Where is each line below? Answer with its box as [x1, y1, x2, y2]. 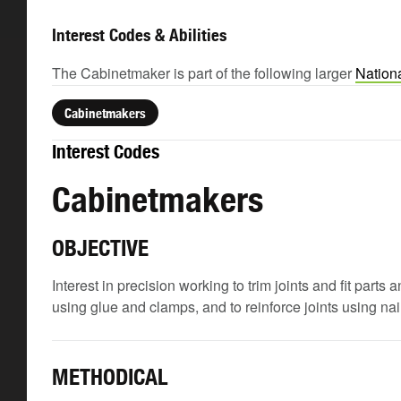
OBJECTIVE [52, 235, 149, 261]
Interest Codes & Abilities [52, 25, 226, 45]
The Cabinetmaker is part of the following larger [52, 63, 355, 83]
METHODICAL [52, 363, 168, 390]
